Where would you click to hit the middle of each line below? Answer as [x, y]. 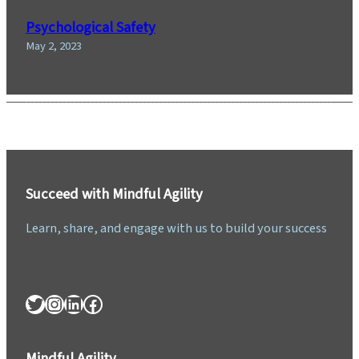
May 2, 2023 [54, 46]
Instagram [52, 303]
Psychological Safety [91, 27]
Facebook [87, 303]
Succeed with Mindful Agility [114, 194]
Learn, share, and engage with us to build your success [176, 228]
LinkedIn [69, 303]
